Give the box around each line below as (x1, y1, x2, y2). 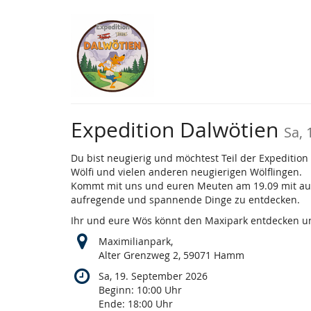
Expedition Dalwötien (71, 115, 284, 144)
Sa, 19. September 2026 (99, 269, 208, 283)
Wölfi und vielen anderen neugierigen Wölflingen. (71, 165, 302, 179)
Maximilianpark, (99, 235, 173, 249)
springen (10, 47, 51, 61)
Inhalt (10, 33, 37, 47)
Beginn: (99, 283, 137, 297)
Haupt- (10, 19, 42, 33)
